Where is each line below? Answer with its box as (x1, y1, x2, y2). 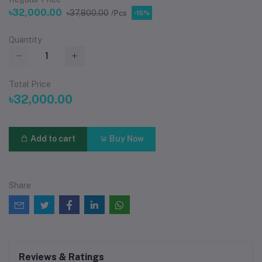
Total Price (9, 79, 51, 89)
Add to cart (29, 134, 76, 144)
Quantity (9, 35, 42, 45)
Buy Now (107, 134, 144, 144)
